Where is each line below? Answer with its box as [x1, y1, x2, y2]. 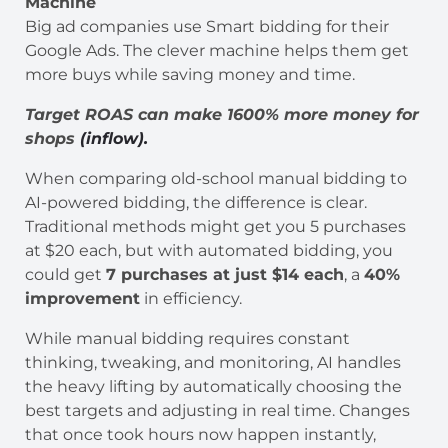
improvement [25, 288, 140, 308]
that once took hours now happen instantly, [25, 424, 376, 444]
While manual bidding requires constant [25, 328, 350, 348]
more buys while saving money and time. [25, 64, 355, 84]
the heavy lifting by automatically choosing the [25, 376, 402, 396]
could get [25, 264, 106, 284]
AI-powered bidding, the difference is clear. [25, 192, 367, 212]
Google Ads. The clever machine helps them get [25, 40, 409, 60]
